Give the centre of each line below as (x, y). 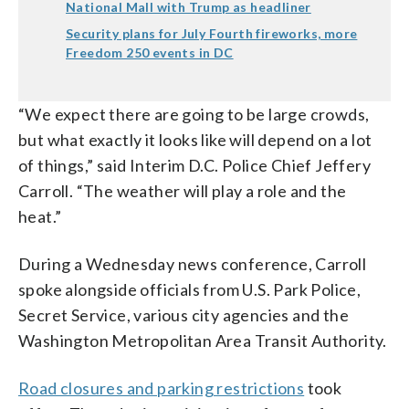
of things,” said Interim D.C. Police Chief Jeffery (194, 165)
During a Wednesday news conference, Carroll (193, 263)
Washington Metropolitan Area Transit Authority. (203, 340)
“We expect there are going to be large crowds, (194, 114)
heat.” (40, 216)
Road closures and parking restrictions (162, 388)
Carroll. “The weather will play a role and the (183, 190)
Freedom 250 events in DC (150, 52)
